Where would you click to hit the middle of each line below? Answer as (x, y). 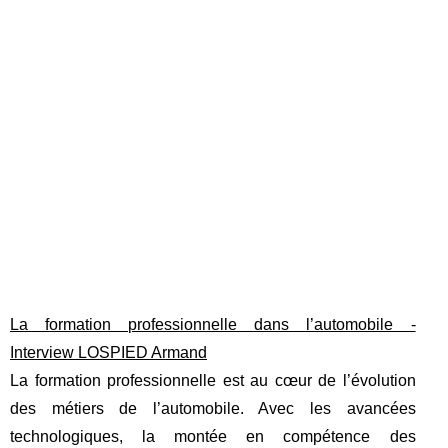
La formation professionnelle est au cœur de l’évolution (213, 381)
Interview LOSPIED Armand (108, 353)
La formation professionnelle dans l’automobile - (213, 325)
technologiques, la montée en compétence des (213, 437)
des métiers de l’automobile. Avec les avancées (213, 409)
